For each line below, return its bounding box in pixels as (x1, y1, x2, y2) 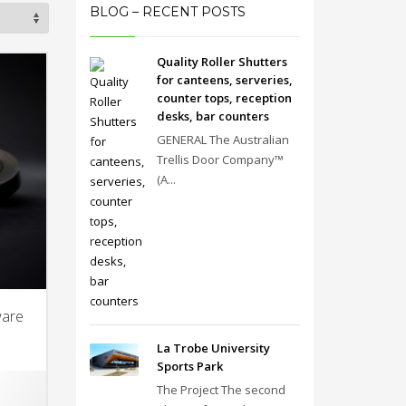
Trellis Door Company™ (156, 151, 284, 168)
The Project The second (156, 382, 285, 398)
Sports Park (156, 358, 223, 374)
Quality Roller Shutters (156, 53, 287, 70)
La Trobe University (156, 340, 270, 356)
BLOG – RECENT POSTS (89, 4, 246, 20)
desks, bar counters (156, 108, 269, 124)
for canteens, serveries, (156, 72, 293, 88)
